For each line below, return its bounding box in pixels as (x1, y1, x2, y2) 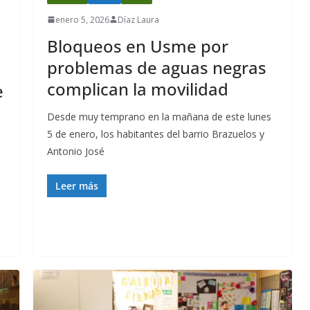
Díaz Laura (118, 13, 159, 26)
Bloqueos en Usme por (47, 34, 228, 57)
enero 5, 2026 (55, 13, 109, 26)
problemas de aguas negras (47, 55, 266, 79)
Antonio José (47, 144, 104, 158)
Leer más (55, 179, 98, 192)
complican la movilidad (47, 77, 228, 100)
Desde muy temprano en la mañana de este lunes (47, 109, 271, 123)
